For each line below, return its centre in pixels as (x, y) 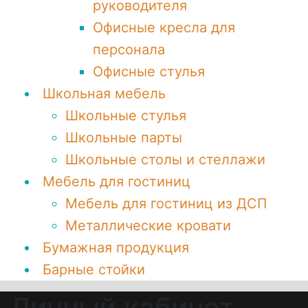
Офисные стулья (149, 71)
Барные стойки (94, 269)
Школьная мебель (104, 93)
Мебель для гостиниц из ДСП (166, 203)
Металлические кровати (148, 225)
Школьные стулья (126, 115)
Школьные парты (124, 137)
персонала (129, 49)
